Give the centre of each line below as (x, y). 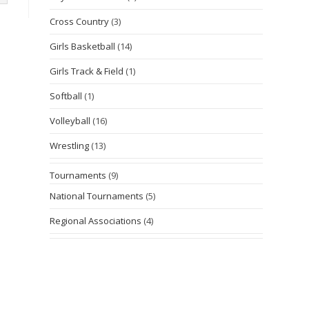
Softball (66, 96)
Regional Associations (96, 221)
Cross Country (80, 21)
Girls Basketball (83, 46)
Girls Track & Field (87, 71)
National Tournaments (97, 196)
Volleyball (70, 121)
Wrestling (70, 146)
